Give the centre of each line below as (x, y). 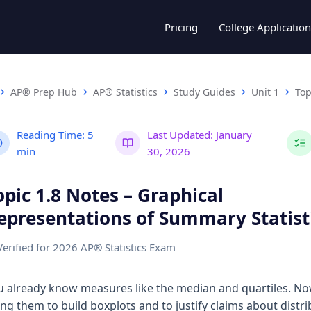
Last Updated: (180, 135)
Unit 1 (265, 92)
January (233, 135)
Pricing (181, 27)
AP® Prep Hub (44, 92)
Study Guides (204, 92)
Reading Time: (51, 135)
